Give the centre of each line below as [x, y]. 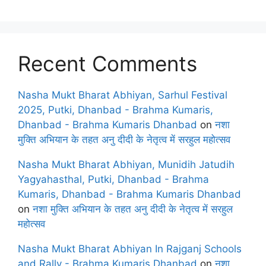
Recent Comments [107, 63]
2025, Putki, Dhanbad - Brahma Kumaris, [115, 110]
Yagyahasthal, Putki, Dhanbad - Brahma [113, 179]
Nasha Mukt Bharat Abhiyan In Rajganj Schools [130, 248]
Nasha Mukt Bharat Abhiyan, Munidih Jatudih [126, 164]
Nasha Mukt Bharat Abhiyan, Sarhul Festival [123, 95]
